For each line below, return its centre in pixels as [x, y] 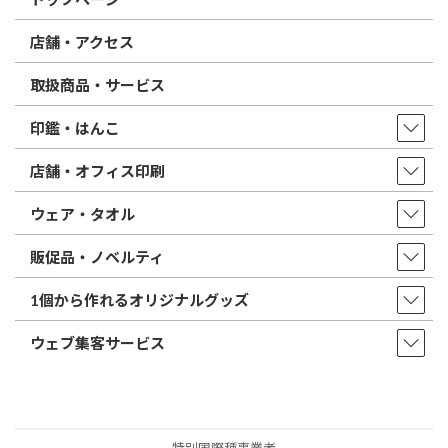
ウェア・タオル [82, 213]
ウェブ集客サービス [97, 342]
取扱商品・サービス [97, 84]
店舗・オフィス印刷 [97, 170]
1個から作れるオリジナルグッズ [139, 299]
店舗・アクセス [82, 41]
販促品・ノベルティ [97, 256]
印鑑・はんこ [75, 127]
